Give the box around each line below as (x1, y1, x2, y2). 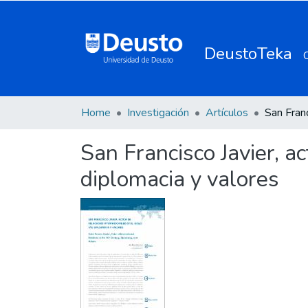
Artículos (206, 105, 248, 120)
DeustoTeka (204, 42, 293, 65)
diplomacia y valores (80, 164, 279, 194)
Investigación (127, 105, 189, 120)
